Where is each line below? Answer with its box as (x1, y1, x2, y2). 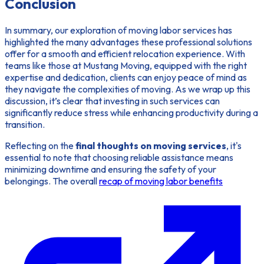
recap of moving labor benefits (99, 175, 223, 187)
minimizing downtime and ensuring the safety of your (5, 163, 216, 176)
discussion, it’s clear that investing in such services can (5, 95, 220, 107)
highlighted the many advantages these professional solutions (5, 36, 252, 48)
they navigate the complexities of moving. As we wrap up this (5, 83, 250, 95)
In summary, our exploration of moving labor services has (5, 24, 232, 37)
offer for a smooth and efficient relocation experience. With (5, 48, 245, 60)
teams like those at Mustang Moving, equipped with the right (5, 60, 247, 72)
